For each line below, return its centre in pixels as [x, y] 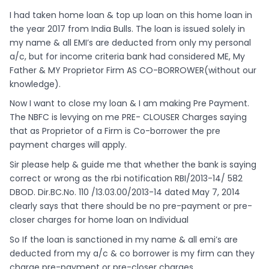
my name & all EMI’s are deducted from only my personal [130, 42]
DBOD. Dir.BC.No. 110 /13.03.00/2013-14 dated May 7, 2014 [125, 192]
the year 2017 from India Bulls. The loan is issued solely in [127, 29]
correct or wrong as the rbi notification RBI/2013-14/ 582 [126, 179]
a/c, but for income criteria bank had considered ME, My [127, 56]
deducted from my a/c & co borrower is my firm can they [132, 253]
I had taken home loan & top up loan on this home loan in [131, 15]
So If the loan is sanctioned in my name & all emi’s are [124, 239]
